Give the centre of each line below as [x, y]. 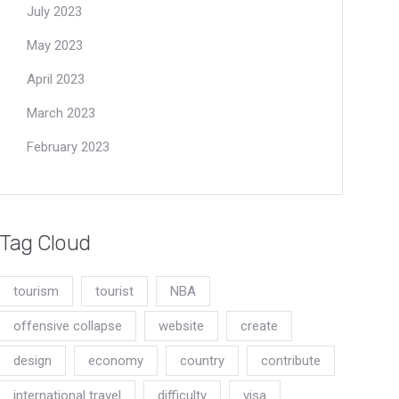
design [33, 361]
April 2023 [56, 79]
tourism [36, 291]
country [202, 361]
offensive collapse [68, 326]
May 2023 [55, 45]
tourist [114, 291]
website [181, 326]
